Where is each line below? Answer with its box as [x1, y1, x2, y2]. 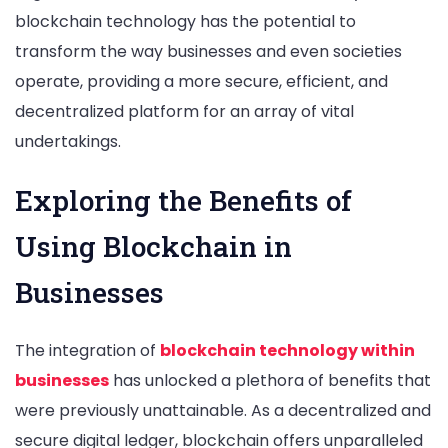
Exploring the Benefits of [15, 182, 352, 220]
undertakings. [15, 129, 121, 153]
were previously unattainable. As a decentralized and [15, 399, 431, 423]
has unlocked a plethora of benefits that [109, 369, 431, 393]
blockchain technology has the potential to [15, 9, 356, 33]
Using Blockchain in [15, 228, 292, 266]
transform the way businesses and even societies [15, 39, 402, 63]
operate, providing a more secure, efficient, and [15, 69, 388, 93]
